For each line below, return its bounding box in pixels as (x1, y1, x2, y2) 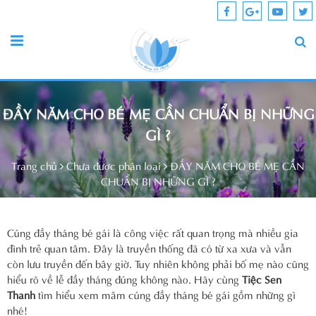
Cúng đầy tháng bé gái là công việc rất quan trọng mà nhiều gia (7, 224, 298, 240)
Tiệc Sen (242, 270, 281, 286)
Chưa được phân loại (66, 157, 161, 173)
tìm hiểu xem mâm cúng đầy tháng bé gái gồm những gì (35, 286, 296, 302)
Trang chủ (11, 157, 57, 173)
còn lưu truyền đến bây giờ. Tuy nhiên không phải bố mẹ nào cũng (7, 255, 309, 271)
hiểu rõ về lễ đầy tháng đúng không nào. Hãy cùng (7, 270, 242, 286)
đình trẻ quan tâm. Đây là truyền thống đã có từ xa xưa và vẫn (7, 239, 291, 255)
